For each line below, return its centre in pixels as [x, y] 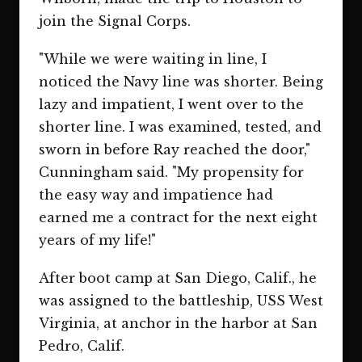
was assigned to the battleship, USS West [181, 300]
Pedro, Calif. [82, 345]
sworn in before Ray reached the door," [175, 149]
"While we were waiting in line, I [153, 59]
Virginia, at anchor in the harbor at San [178, 323]
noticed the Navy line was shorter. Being [181, 81]
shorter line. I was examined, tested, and [180, 126]
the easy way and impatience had [156, 194]
